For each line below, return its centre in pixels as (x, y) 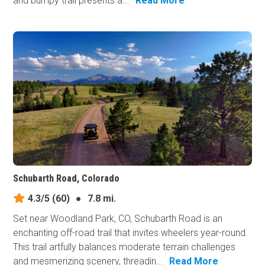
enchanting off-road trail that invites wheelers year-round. (131, 233)
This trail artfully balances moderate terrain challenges (125, 247)
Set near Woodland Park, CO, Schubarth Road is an (118, 219)
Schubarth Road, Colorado (67, 179)
